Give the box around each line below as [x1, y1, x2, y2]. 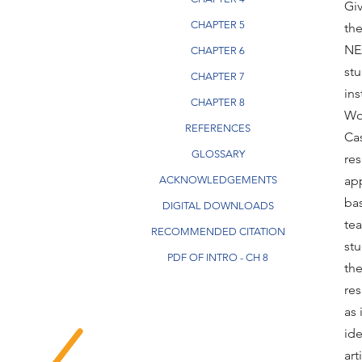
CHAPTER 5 [191, 19, 245, 31]
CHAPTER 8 [191, 96, 245, 108]
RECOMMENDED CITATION [150, 225, 285, 238]
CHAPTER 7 [191, 70, 245, 82]
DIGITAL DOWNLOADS [162, 200, 274, 212]
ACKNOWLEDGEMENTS [158, 174, 277, 186]
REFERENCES [185, 122, 250, 134]
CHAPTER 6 [191, 44, 245, 57]
